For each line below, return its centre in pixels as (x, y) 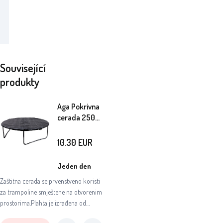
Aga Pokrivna (78, 107)
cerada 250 (76, 118)
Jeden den (74, 166)
